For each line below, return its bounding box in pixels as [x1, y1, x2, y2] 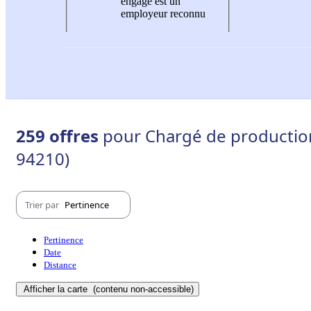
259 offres [16, 124, 103, 148]
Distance [44, 260, 76, 271]
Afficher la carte [24, 284, 90, 295]
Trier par [25, 198, 61, 211]
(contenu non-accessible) [90, 284, 194, 295]
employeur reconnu [121, 7, 205, 19]
